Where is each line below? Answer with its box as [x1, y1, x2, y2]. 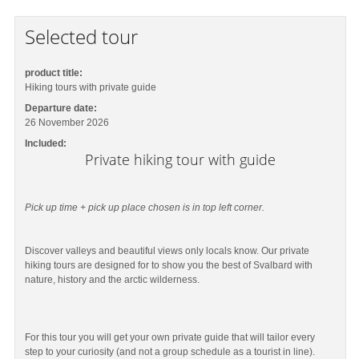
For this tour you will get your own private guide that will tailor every [25, 331, 316, 343]
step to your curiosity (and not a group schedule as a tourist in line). [25, 345, 316, 357]
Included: [25, 138, 67, 149]
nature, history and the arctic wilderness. [25, 273, 200, 285]
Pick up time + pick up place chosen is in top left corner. [25, 201, 268, 213]
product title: [25, 67, 83, 79]
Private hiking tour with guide [84, 150, 276, 169]
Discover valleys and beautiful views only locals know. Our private [25, 244, 310, 256]
